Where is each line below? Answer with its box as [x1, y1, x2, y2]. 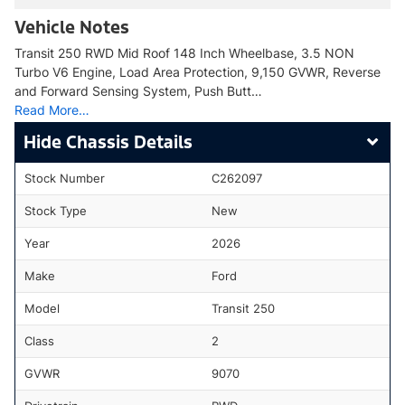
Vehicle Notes [14, 15, 129, 38]
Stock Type [24, 202, 87, 218]
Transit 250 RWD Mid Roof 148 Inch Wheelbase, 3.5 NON [14, 44, 354, 61]
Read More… [14, 101, 89, 118]
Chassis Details [66, 130, 193, 153]
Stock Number [24, 170, 105, 185]
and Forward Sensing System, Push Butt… [14, 82, 262, 99]
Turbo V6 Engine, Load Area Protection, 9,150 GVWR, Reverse [14, 63, 381, 80]
